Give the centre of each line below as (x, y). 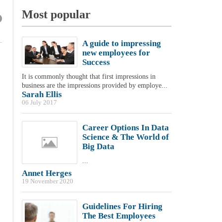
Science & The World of (125, 137)
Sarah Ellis (42, 94)
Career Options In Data (125, 128)
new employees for (116, 53)
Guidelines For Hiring (122, 206)
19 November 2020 (47, 181)
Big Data (98, 146)
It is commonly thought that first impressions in (88, 77)
